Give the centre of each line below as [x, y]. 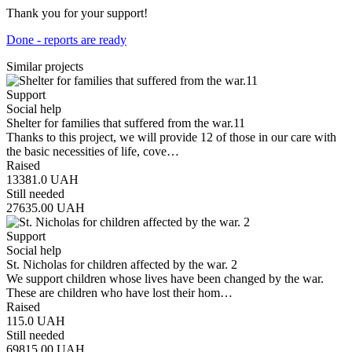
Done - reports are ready [66, 39]
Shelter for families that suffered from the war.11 [126, 123]
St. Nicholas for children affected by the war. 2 [122, 264]
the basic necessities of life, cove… [93, 151]
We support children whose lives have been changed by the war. [165, 278]
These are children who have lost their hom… [119, 292]
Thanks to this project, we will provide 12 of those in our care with [171, 137]
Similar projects [45, 66]
